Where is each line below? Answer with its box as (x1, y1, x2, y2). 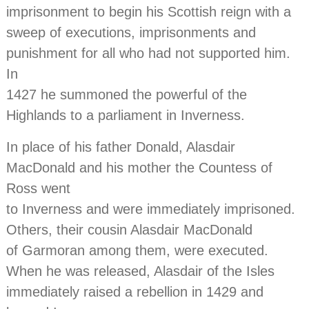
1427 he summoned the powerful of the (6, 87, 248, 103)
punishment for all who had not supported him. (6, 46, 291, 61)
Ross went (6, 181, 71, 197)
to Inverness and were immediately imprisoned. (6, 201, 296, 217)
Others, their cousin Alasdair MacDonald (6, 222, 253, 238)
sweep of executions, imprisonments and (6, 25, 257, 41)
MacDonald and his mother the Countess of (6, 160, 273, 176)
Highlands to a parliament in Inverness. (6, 108, 246, 123)
